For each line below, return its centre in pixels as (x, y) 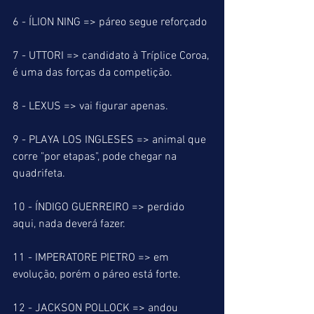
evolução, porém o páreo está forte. (97, 275)
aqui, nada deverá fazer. (69, 224)
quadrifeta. (39, 174)
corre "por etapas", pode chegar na (96, 157)
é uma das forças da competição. (93, 73)
